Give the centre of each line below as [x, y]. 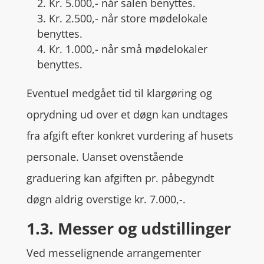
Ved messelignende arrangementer [113, 253]
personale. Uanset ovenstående [105, 157]
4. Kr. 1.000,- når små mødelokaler [122, 49]
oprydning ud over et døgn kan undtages [127, 114]
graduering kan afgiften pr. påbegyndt [120, 178]
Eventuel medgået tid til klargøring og [119, 93]
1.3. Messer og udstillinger [128, 228]
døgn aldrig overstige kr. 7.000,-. [106, 199]
